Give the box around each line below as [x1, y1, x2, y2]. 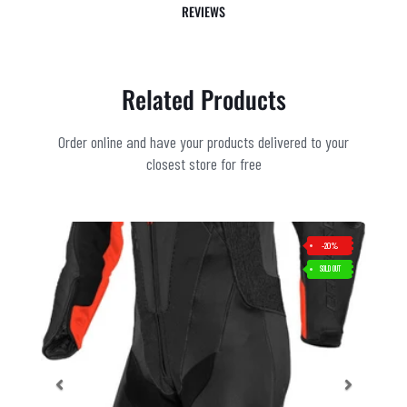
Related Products [121, 80, 286, 117]
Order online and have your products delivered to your [58, 131, 349, 152]
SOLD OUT [319, 263, 342, 273]
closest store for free [145, 153, 262, 174]
